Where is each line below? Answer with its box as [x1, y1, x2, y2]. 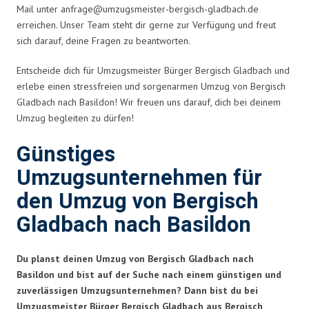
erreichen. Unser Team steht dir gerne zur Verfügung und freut [17, 18, 276, 31]
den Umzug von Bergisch [17, 186, 259, 217]
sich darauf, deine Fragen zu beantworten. [17, 34, 190, 47]
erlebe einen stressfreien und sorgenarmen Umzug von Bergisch [17, 79, 286, 92]
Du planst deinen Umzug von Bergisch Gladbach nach [17, 252, 254, 265]
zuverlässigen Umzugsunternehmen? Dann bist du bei [17, 283, 258, 297]
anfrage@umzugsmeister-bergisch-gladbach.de [61, 2, 259, 15]
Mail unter [17, 2, 61, 15]
